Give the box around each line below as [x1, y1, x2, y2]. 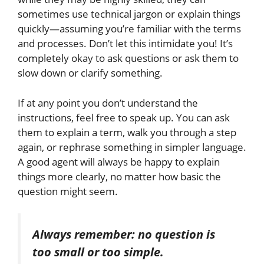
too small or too [32, 243, 121, 260]
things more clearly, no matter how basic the [18, 169, 221, 183]
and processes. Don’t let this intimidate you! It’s [18, 37, 233, 51]
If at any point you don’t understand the [18, 95, 198, 110]
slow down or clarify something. [18, 66, 163, 80]
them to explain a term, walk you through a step [18, 125, 236, 139]
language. [200, 140, 246, 154]
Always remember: [32, 226, 138, 243]
